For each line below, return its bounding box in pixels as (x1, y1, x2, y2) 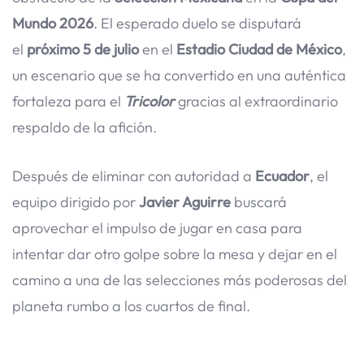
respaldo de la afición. (12, 117, 157, 136)
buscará (231, 193, 287, 212)
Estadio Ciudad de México (176, 39, 342, 58)
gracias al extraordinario (175, 91, 338, 110)
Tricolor (124, 91, 175, 110)
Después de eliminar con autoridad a (12, 167, 255, 186)
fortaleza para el (12, 91, 124, 110)
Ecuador (255, 167, 310, 186)
